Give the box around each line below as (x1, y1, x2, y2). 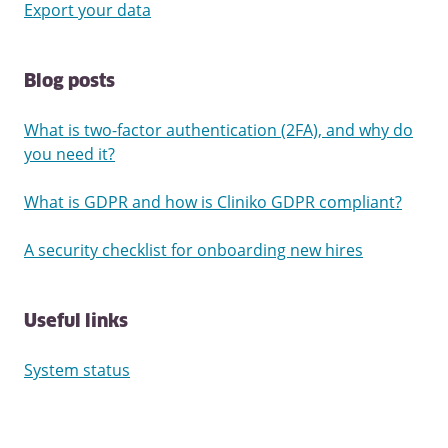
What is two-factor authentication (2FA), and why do (24, 119, 413, 142)
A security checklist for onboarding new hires (24, 239, 363, 262)
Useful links (24, 313, 128, 332)
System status (24, 359, 130, 382)
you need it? (24, 143, 115, 166)
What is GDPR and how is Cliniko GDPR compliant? (24, 191, 402, 214)
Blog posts (24, 73, 115, 92)
